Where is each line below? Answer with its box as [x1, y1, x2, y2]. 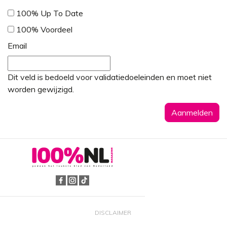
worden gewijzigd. [8, 84, 74, 94]
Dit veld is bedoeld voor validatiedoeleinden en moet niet [8, 72, 212, 82]
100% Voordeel [16, 24, 72, 34]
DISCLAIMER [95, 209, 131, 216]
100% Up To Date [16, 8, 83, 18]
